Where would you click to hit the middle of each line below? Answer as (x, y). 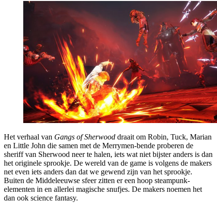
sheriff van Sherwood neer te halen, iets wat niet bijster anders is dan (108, 155)
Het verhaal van (29, 137)
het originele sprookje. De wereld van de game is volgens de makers (108, 163)
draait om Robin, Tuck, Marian (163, 137)
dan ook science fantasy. (41, 198)
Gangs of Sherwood (85, 137)
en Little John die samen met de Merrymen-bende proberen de (99, 146)
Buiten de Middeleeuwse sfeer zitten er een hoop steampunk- (97, 181)
